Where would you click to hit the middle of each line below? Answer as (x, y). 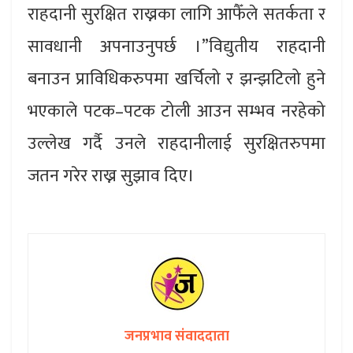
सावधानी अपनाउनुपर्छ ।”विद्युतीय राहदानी (176, 46)
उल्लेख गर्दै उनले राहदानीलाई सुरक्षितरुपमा (176, 143)
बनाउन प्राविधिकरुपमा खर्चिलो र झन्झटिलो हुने (176, 79)
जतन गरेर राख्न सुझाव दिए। (111, 176)
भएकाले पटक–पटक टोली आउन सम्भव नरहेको (176, 111)
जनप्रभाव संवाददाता (176, 336)
